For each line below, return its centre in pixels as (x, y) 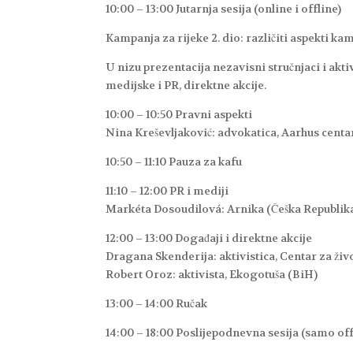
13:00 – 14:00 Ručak (157, 304)
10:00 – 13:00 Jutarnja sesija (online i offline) (224, 9)
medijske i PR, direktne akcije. (186, 85)
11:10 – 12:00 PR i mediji (167, 191)
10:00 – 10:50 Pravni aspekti (179, 115)
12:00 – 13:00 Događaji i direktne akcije (209, 238)
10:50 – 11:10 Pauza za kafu (174, 162)
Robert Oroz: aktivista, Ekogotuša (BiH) (212, 275)
